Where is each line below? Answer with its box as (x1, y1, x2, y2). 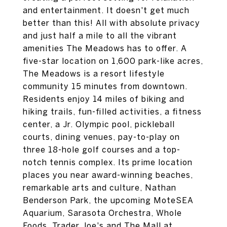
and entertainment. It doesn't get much (23, 6, 190, 15)
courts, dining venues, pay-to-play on (23, 132, 180, 141)
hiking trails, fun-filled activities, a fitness (23, 107, 202, 116)
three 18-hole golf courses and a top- (23, 145, 180, 154)
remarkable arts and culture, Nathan (23, 183, 176, 192)
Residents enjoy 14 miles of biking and (23, 94, 184, 103)
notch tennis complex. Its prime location (23, 158, 193, 167)
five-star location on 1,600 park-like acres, (23, 56, 203, 65)
